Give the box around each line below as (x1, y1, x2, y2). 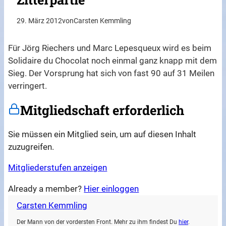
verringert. (8, 81, 47, 91)
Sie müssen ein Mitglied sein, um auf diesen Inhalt (8, 129, 197, 139)
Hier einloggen (84, 184, 139, 194)
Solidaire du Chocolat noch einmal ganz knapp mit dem (8, 55, 217, 66)
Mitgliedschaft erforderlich (20, 101, 185, 119)
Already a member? (8, 184, 84, 194)
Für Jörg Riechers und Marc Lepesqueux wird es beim (8, 43, 212, 53)
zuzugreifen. (8, 141, 54, 152)
